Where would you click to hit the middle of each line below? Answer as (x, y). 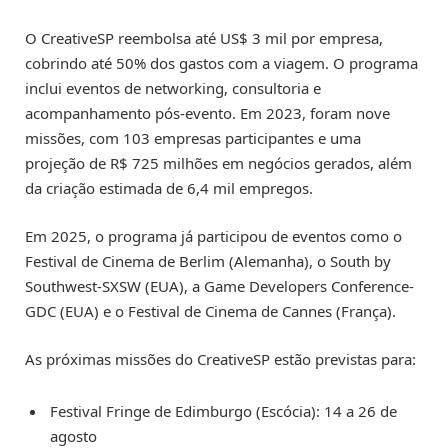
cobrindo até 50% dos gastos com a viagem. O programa (221, 62)
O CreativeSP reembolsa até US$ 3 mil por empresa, (204, 37)
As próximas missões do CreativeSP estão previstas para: (220, 358)
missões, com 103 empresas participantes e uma (193, 137)
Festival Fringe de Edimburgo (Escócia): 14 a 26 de (223, 410)
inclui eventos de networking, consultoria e (173, 87)
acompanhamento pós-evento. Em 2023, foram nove (207, 112)
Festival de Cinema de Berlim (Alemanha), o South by (208, 260)
